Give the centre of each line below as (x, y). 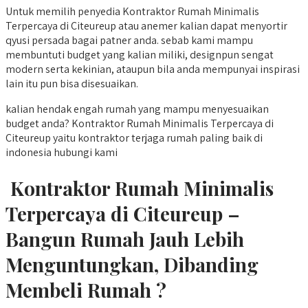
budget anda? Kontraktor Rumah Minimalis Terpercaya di (140, 124)
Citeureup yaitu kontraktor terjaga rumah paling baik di (134, 138)
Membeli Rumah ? (86, 290)
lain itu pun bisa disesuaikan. (72, 84)
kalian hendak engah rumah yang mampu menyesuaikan (137, 109)
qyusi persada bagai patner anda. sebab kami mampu (129, 41)
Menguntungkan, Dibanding (132, 265)
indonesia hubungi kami (62, 153)
